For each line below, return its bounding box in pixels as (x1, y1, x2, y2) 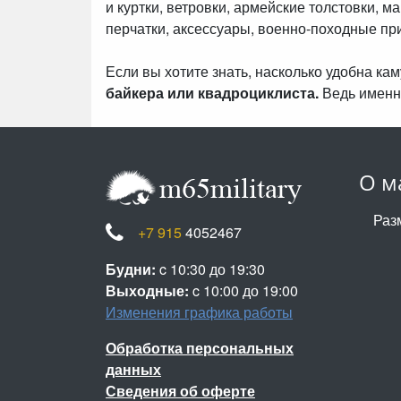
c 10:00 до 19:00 (189, 279, 298, 301)
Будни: (106, 258, 156, 279)
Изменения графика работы (106, 301, 293, 322)
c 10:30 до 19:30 (156, 258, 265, 279)
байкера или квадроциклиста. (106, 81, 319, 103)
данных (106, 358, 161, 380)
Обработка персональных (106, 337, 294, 358)
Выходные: (106, 279, 189, 301)
